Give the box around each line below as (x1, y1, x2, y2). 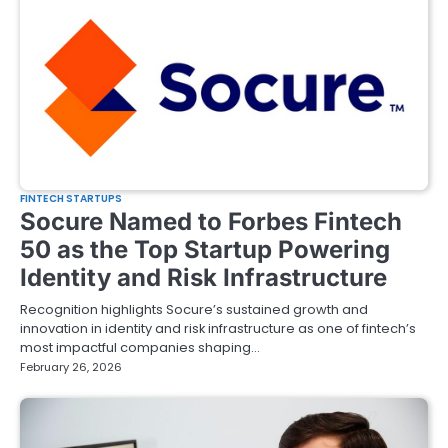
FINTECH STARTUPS (20, 190, 123, 206)
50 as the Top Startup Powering (20, 234, 390, 264)
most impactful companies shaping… (20, 337, 260, 357)
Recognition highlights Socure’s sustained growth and (20, 299, 368, 319)
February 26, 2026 (20, 358, 122, 375)
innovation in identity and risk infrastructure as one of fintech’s (20, 318, 416, 338)
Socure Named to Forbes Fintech (20, 206, 402, 236)
